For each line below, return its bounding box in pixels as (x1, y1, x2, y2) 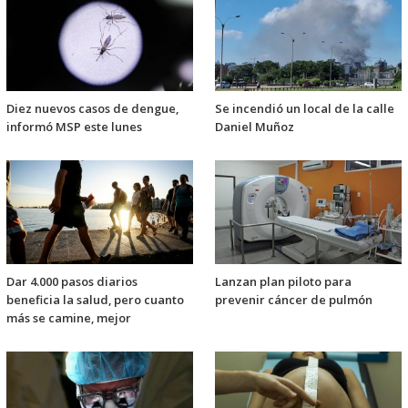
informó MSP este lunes (6, 118, 142, 136)
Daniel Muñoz (215, 118, 294, 136)
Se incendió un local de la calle (215, 100, 394, 117)
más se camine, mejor (6, 310, 131, 327)
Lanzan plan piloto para (215, 273, 352, 291)
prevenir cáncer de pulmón (215, 291, 372, 309)
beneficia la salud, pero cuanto (6, 291, 184, 309)
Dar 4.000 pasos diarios (6, 273, 138, 291)
